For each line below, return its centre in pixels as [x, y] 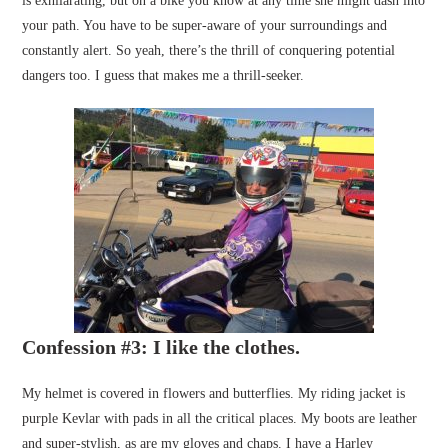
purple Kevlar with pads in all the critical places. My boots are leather [220, 419]
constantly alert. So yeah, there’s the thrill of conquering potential [209, 51]
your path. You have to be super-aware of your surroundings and [205, 26]
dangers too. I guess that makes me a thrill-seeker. [163, 76]
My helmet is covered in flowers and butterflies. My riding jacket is [214, 394]
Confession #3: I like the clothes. [161, 347]
